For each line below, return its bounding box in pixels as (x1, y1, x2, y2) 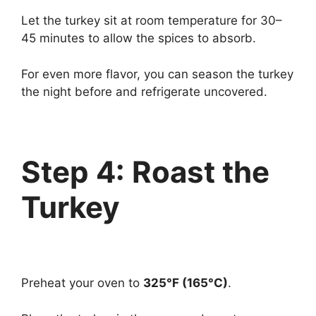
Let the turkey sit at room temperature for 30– (21, 13, 282, 28)
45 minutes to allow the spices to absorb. (21, 31, 256, 45)
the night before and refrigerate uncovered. (21, 84, 267, 99)
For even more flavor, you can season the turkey (21, 66, 293, 81)
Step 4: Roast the (21, 153, 269, 190)
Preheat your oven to (21, 276, 143, 290)
